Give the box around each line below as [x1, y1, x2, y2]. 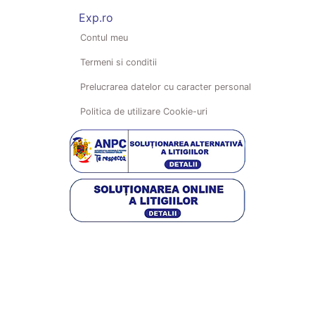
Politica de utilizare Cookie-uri [79, 105, 207, 117]
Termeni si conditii [79, 56, 157, 67]
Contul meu [79, 32, 128, 43]
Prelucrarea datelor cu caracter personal [79, 81, 251, 92]
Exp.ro [78, 10, 113, 25]
